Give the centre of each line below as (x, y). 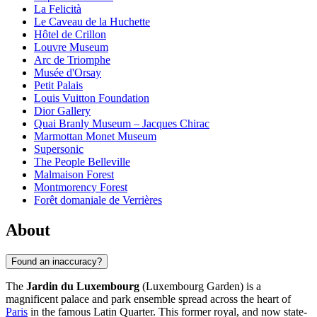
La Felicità (58, 9)
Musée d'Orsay (68, 73)
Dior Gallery (62, 111)
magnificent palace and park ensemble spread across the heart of (148, 299)
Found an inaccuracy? (57, 261)
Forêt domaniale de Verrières (98, 200)
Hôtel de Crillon (70, 35)
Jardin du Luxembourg (83, 286)
